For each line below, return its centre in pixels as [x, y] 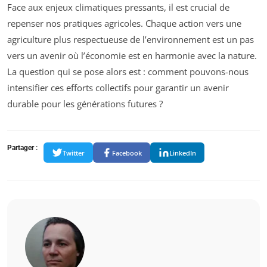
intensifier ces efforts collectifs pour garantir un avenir [118, 88]
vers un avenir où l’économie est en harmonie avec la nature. [132, 56]
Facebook [127, 153]
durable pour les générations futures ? [85, 104]
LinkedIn [183, 153]
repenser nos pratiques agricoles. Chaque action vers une [124, 24]
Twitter [74, 153]
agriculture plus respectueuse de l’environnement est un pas [131, 40]
